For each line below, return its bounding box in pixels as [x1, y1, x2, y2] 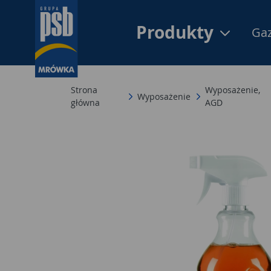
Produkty [136, 21, 218, 44]
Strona [71, 84, 97, 96]
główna [71, 97, 100, 108]
